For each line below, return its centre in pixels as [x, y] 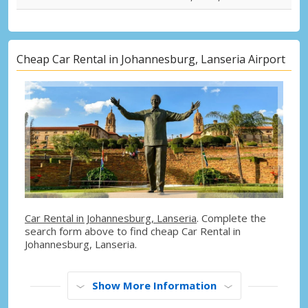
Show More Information [154, 286]
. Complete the [231, 218]
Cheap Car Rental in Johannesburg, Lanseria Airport [151, 59]
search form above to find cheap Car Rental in [133, 231]
